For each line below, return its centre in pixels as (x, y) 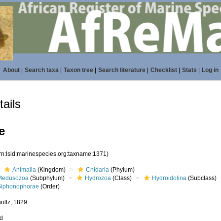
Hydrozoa (98, 178)
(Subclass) (202, 178)
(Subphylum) (47, 178)
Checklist (164, 70)
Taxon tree (78, 70)
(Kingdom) (51, 170)
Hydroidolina (169, 178)
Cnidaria (98, 170)
